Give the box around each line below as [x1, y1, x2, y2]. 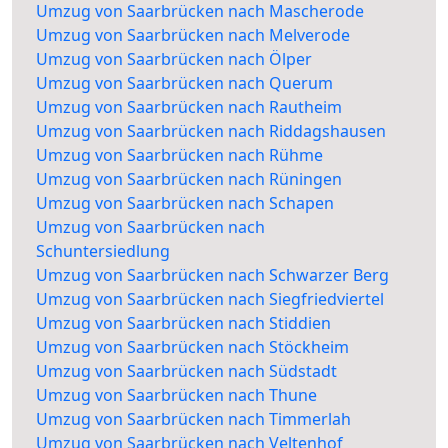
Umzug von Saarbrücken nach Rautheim [36, 96, 342, 119]
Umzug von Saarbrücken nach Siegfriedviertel [36, 288, 384, 311]
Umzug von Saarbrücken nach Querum [36, 72, 333, 95]
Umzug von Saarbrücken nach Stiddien [36, 312, 331, 335]
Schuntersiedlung [36, 240, 170, 263]
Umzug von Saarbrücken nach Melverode [36, 24, 350, 47]
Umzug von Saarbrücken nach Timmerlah [36, 408, 351, 431]
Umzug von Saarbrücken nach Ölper [36, 48, 312, 71]
